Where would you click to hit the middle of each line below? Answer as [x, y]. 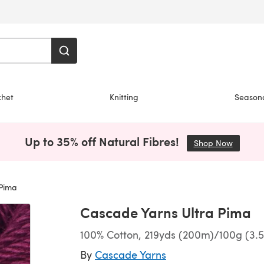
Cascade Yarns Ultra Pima [166, 212]
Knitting [124, 97]
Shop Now [213, 143]
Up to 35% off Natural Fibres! [103, 141]
